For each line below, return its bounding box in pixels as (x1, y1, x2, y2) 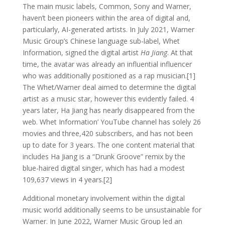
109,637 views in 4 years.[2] (22, 174, 112, 184)
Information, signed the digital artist (22, 47, 141, 57)
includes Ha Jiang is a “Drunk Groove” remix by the (22, 151, 185, 161)
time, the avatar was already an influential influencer (22, 59, 192, 69)
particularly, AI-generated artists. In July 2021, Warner (22, 24, 194, 34)
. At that (167, 47, 193, 57)
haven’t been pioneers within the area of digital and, (22, 13, 190, 23)
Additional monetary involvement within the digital (22, 193, 185, 203)
